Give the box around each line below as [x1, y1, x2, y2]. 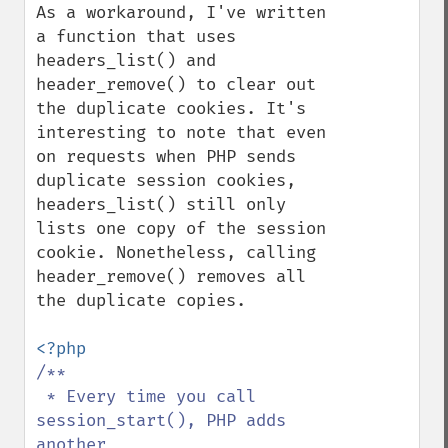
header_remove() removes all [36, 266, 306, 287]
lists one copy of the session [36, 218, 326, 239]
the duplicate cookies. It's [36, 98, 306, 119]
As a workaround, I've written [36, 2, 326, 23]
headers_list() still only [36, 194, 286, 215]
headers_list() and [36, 50, 216, 71]
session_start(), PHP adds [36, 410, 286, 431]
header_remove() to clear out [36, 74, 316, 95]
